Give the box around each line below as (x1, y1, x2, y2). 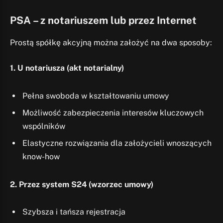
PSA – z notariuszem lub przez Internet (10, 14, 197, 27)
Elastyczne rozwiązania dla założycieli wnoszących (22, 138, 212, 148)
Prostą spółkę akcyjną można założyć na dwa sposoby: (10, 37, 212, 47)
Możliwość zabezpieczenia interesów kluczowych (22, 108, 204, 118)
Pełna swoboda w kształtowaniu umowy (22, 91, 169, 101)
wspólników (22, 121, 65, 131)
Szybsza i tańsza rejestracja (22, 207, 125, 217)
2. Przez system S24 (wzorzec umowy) (10, 179, 153, 189)
